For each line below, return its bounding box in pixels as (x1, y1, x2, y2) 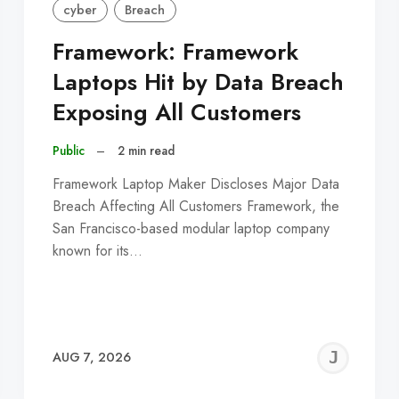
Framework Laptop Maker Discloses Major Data (52, 173, 339, 194)
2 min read (117, 142, 175, 160)
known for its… (52, 240, 142, 261)
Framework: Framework (52, 36, 298, 69)
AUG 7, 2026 (52, 348, 131, 367)
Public (52, 142, 85, 160)
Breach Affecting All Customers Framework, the (52, 195, 339, 216)
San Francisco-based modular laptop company (52, 217, 330, 239)
